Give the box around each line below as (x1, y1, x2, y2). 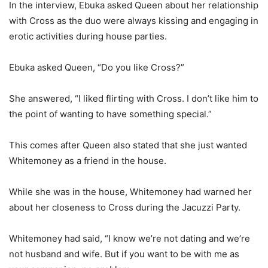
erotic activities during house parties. (9, 31, 167, 42)
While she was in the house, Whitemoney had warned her (9, 186, 252, 198)
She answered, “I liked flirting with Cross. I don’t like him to (9, 93, 258, 105)
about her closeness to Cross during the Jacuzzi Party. (9, 202, 240, 214)
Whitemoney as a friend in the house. (9, 155, 166, 167)
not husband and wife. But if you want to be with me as (9, 248, 239, 260)
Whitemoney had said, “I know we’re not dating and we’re (9, 233, 250, 245)
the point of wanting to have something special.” (9, 108, 212, 120)
